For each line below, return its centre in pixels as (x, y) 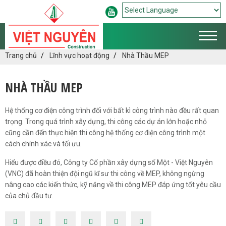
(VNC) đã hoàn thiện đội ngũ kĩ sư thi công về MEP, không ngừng (105, 174)
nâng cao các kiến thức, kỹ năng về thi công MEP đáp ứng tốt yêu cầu (113, 185)
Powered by (138, 25)
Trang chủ (21, 55)
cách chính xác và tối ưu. (43, 144)
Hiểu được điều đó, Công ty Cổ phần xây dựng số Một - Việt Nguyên (109, 162)
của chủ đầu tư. (29, 196)
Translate (194, 25)
